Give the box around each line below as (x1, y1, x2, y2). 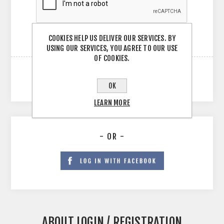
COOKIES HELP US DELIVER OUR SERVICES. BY (48, 33, 176, 43)
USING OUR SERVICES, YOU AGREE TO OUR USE (46, 43, 178, 53)
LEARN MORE (94, 98, 130, 107)
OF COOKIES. (94, 53, 130, 63)
